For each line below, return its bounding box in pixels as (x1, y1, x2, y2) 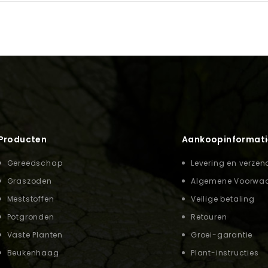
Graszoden (7, 175, 52, 186)
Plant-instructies (191, 247, 259, 258)
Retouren (191, 211, 227, 222)
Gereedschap (7, 157, 63, 168)
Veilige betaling (191, 193, 255, 204)
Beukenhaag (7, 247, 59, 258)
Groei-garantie (191, 229, 253, 240)
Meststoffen (7, 193, 54, 204)
